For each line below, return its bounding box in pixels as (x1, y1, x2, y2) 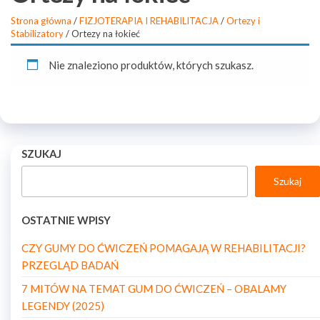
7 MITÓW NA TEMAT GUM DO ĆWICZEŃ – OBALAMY (21, 282, 286, 295)
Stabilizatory (11, 28, 64, 39)
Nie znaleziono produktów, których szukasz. (48, 59, 254, 71)
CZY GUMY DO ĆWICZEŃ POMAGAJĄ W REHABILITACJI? (21, 241, 306, 254)
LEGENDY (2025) (21, 299, 104, 312)
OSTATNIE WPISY (21, 214, 111, 226)
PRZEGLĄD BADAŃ (21, 259, 119, 271)
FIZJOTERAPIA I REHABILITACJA (79, 15, 219, 26)
